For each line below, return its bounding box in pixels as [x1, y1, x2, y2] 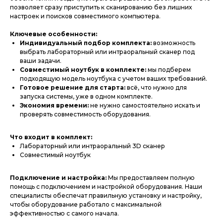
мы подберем [146, 66, 191, 73]
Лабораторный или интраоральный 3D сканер [20, 142, 165, 150]
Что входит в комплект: [10, 133, 92, 141]
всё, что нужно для [125, 84, 187, 91]
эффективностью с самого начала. [10, 210, 119, 217]
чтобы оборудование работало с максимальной [10, 201, 162, 208]
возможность [152, 39, 195, 47]
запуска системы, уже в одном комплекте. [20, 93, 153, 100]
